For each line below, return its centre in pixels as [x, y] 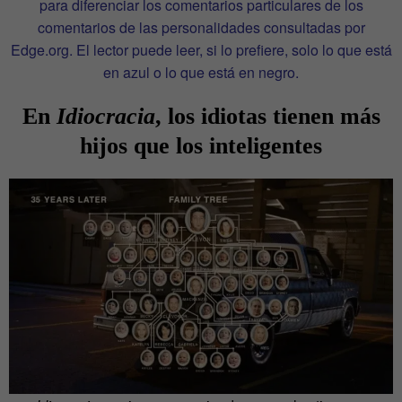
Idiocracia [105, 116]
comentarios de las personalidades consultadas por [201, 27]
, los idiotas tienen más [267, 116]
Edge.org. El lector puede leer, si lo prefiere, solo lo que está [201, 49]
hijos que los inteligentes [201, 145]
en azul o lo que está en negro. [201, 72]
